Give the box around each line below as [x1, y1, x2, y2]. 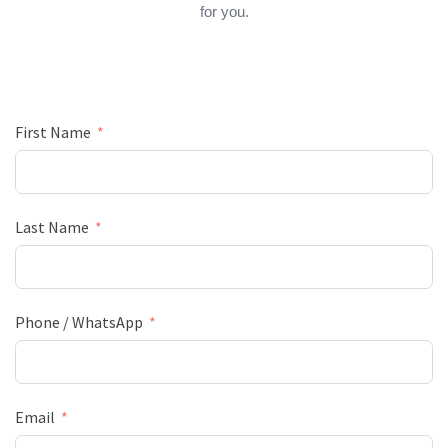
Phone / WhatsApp [15, 311, 143, 332]
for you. [199, 2, 249, 20]
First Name [15, 121, 91, 142]
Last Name [15, 216, 89, 237]
